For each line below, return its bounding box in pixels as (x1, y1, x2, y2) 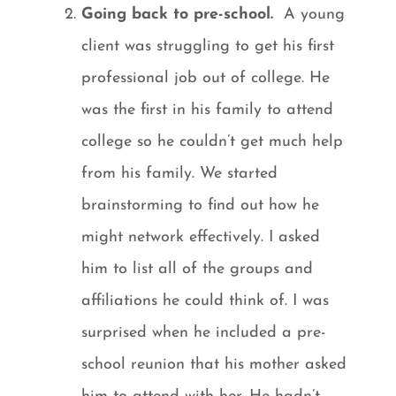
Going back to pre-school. (81, 5, 274, 23)
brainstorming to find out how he (81, 196, 320, 214)
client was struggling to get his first (81, 37, 335, 55)
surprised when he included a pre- (81, 324, 326, 341)
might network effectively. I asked (81, 228, 321, 246)
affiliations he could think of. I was (81, 292, 330, 309)
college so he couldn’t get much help (81, 133, 344, 150)
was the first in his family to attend (81, 101, 334, 118)
